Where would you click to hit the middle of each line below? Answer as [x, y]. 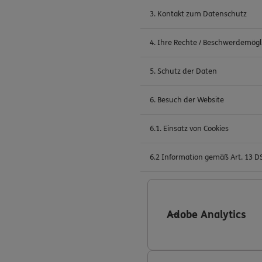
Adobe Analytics [206, 215]
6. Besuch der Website [187, 100]
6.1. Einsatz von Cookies [189, 129]
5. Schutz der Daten [183, 71]
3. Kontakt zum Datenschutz [198, 14]
